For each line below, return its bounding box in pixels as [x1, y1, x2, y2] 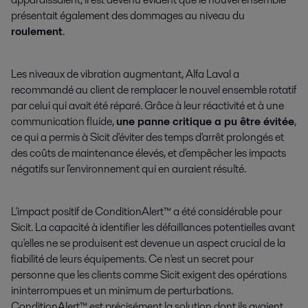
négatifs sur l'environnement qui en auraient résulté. [11, 160, 246, 177]
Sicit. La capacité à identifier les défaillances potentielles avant [11, 219, 295, 235]
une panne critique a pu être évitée [116, 113, 294, 129]
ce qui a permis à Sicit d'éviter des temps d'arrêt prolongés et [11, 129, 284, 145]
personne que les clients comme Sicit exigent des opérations [11, 266, 287, 283]
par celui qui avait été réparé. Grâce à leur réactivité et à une [11, 97, 284, 113]
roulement [11, 23, 63, 39]
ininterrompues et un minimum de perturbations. [11, 282, 233, 298]
